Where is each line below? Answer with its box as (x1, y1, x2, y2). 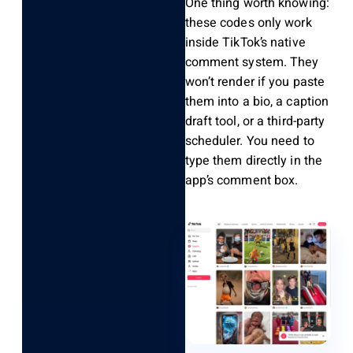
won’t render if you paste (184, 72, 325, 92)
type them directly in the (184, 151, 323, 171)
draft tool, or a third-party (184, 112, 325, 132)
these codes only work (184, 13, 312, 33)
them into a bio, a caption (184, 92, 329, 112)
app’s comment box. (184, 171, 299, 191)
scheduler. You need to (184, 132, 314, 151)
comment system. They (184, 53, 319, 72)
